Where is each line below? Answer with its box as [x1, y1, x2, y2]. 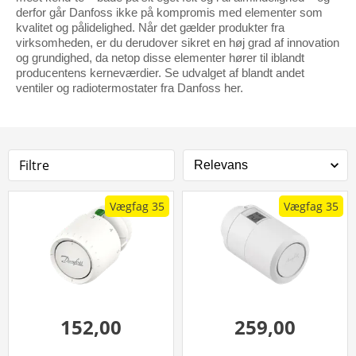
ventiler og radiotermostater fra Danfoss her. [16, 80, 243, 95]
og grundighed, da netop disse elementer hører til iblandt [16, 50, 304, 64]
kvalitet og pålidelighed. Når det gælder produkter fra [16, 20, 284, 34]
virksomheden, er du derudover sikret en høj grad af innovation [16, 35, 339, 49]
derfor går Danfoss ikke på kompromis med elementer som [16, 5, 323, 19]
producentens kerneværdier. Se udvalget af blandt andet [16, 65, 304, 79]
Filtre [19, 156, 49, 174]
